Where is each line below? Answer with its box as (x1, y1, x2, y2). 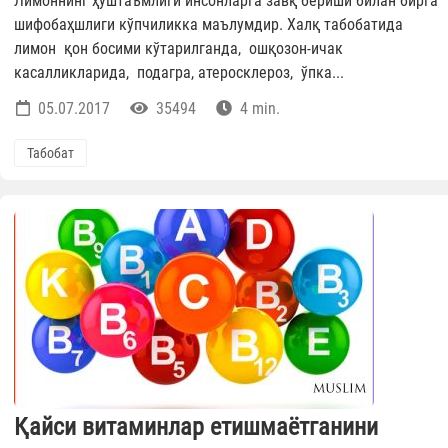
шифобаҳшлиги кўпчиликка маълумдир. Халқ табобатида (14, 15, 403, 35)
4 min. (236, 99, 280, 119)
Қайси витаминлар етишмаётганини (14, 413, 378, 442)
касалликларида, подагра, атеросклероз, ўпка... (14, 63, 344, 83)
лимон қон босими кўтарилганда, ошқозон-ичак (14, 39, 343, 59)
